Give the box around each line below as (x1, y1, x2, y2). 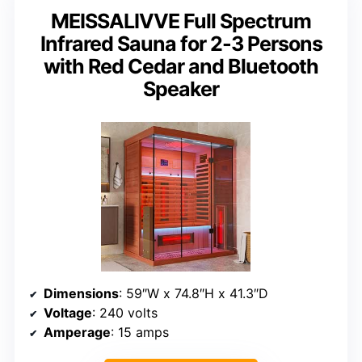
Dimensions (44, 285, 119, 302)
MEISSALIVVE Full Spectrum (51, 9, 311, 34)
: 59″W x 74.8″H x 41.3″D (119, 285, 268, 302)
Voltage (44, 305, 92, 322)
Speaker (143, 77, 219, 102)
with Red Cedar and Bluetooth (44, 54, 318, 79)
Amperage (44, 324, 111, 341)
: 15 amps (111, 324, 169, 341)
